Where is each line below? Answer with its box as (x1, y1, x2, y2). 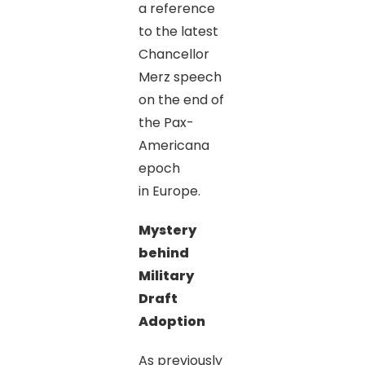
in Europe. (138, 181, 200, 200)
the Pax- (138, 112, 194, 132)
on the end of (138, 90, 224, 109)
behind (138, 243, 189, 262)
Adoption (138, 311, 205, 331)
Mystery (138, 220, 196, 240)
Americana (138, 135, 209, 155)
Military (138, 266, 194, 285)
